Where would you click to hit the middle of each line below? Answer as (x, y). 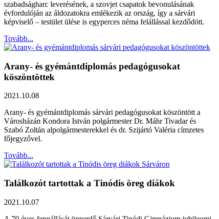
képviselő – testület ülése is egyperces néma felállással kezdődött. (104, 22)
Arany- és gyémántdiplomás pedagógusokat (92, 66)
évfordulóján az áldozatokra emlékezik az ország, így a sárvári (99, 13)
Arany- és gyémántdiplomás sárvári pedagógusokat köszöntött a (102, 112)
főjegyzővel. (23, 139)
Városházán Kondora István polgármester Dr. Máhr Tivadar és (100, 121)
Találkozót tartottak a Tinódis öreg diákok (89, 183)
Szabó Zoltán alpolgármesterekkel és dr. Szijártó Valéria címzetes (104, 130)
